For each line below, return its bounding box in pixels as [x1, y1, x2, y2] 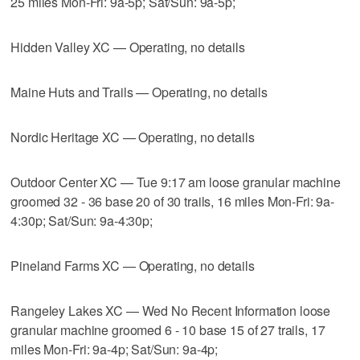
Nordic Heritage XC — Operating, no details [10, 127, 255, 146]
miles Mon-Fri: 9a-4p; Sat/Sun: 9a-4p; [10, 339, 219, 358]
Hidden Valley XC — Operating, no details [10, 37, 245, 56]
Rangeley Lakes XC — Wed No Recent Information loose [10, 301, 331, 320]
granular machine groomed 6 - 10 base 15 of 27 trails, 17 [10, 320, 325, 339]
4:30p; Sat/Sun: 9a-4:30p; [10, 211, 153, 230]
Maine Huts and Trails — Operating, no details [10, 82, 268, 101]
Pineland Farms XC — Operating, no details [10, 256, 255, 275]
